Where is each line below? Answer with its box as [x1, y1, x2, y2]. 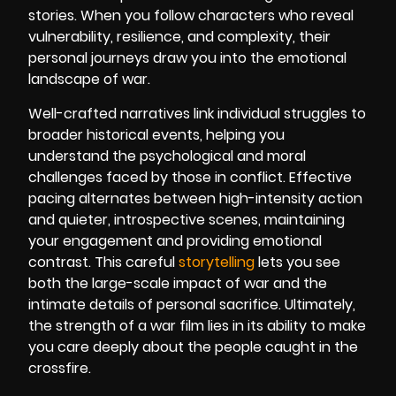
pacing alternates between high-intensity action [28, 187, 362, 209]
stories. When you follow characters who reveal [28, 5, 354, 27]
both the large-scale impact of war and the [28, 272, 327, 293]
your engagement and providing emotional [28, 230, 322, 251]
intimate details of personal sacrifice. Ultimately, [28, 293, 355, 315]
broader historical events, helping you [28, 124, 285, 145]
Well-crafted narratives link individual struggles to [28, 103, 366, 124]
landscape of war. [28, 69, 150, 90]
